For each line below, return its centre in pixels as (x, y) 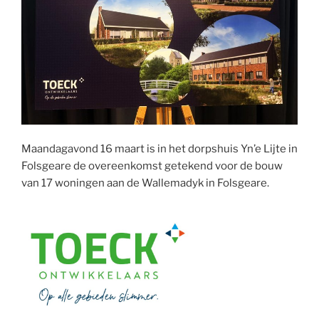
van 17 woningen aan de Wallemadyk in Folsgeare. (145, 183)
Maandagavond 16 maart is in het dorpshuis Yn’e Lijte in (159, 149)
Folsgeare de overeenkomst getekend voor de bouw (152, 166)
